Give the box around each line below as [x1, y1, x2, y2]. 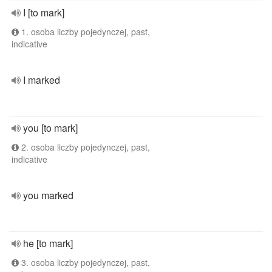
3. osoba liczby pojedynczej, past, [19, 256, 150, 268]
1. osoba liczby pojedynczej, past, [19, 25, 150, 38]
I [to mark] [23, 5, 64, 19]
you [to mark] [23, 121, 78, 135]
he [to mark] [23, 236, 73, 250]
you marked [23, 188, 73, 202]
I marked [23, 73, 60, 87]
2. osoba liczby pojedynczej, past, [19, 141, 150, 153]
